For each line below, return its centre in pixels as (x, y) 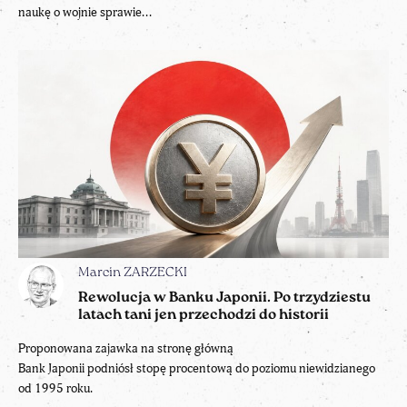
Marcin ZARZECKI (133, 273)
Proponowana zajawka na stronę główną (126, 349)
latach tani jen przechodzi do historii (203, 316)
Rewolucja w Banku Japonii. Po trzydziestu (224, 298)
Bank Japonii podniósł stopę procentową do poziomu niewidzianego (197, 369)
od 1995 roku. (55, 389)
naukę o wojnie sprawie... (85, 12)
